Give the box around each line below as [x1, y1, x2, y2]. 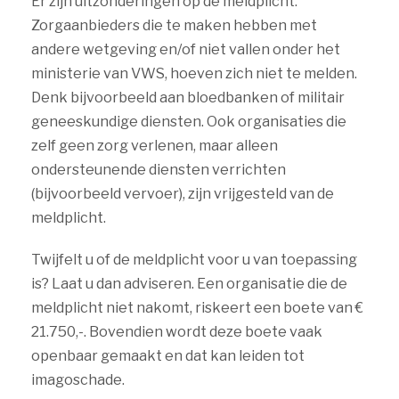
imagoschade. [31, 371, 125, 388]
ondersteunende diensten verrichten [31, 161, 286, 178]
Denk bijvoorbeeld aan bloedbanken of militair [31, 89, 345, 106]
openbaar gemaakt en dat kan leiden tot [31, 347, 305, 364]
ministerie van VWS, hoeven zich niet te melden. [31, 65, 357, 82]
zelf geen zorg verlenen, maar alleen [31, 137, 278, 154]
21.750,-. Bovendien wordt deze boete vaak [31, 323, 322, 340]
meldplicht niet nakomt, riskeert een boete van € [31, 299, 363, 316]
